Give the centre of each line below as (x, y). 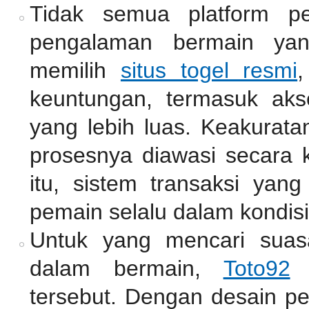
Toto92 (257, 269)
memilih (75, 71)
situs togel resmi (209, 71)
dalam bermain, (127, 269)
